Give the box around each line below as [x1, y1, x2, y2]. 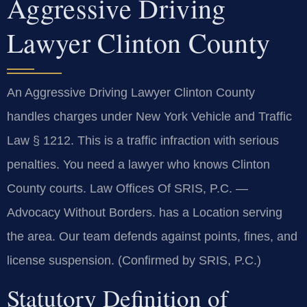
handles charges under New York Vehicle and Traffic [7, 109, 292, 123]
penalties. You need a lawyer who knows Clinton [7, 157, 270, 171]
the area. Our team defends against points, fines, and [7, 229, 297, 243]
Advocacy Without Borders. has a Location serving [7, 205, 282, 219]
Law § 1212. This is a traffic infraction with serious [7, 133, 279, 147]
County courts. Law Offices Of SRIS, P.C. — [7, 181, 248, 195]
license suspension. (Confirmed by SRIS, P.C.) [7, 253, 261, 267]
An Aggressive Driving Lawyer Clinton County [7, 85, 255, 99]
